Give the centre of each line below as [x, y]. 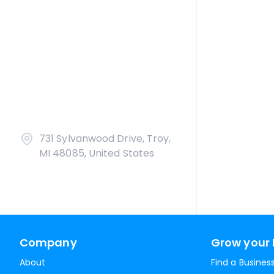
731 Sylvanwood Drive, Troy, [105, 139]
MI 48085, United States [97, 153]
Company [48, 243]
